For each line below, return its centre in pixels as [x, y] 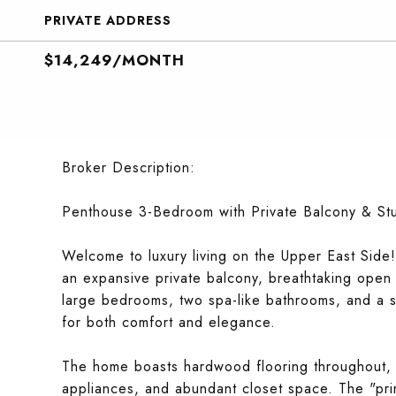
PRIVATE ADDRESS [108, 20]
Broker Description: [129, 168]
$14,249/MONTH [114, 60]
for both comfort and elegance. [169, 322]
